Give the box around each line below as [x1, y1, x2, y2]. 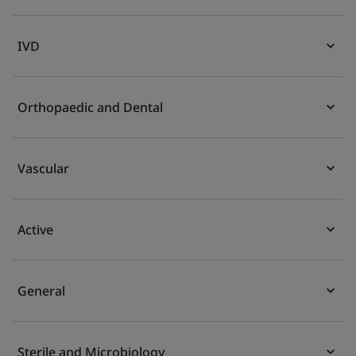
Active [17, 221, 53, 238]
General [17, 282, 65, 300]
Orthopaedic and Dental [17, 99, 163, 116]
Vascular [17, 160, 69, 177]
